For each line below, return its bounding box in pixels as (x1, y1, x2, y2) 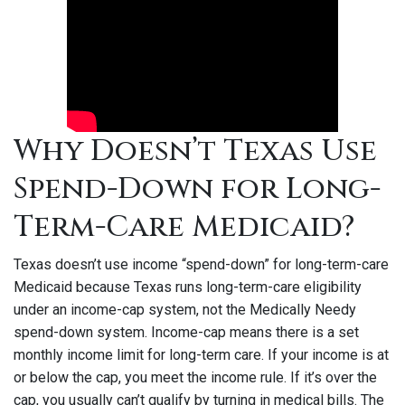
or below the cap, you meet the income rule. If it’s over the (14, 369, 377, 386)
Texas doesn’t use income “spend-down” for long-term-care (14, 256, 389, 273)
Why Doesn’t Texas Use (14, 131, 377, 171)
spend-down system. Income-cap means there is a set (14, 324, 359, 341)
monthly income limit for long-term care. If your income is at (14, 346, 389, 363)
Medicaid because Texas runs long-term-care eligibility (14, 278, 362, 296)
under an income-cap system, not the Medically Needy (14, 301, 356, 318)
